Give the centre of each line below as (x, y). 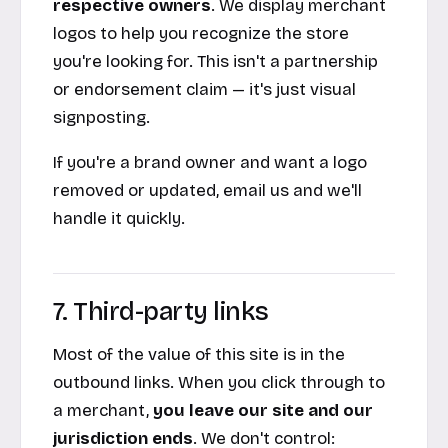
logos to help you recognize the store (201, 33)
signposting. (101, 117)
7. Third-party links (161, 312)
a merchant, (103, 411)
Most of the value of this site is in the (199, 355)
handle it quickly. (119, 218)
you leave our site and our (263, 411)
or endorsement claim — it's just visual (204, 89)
